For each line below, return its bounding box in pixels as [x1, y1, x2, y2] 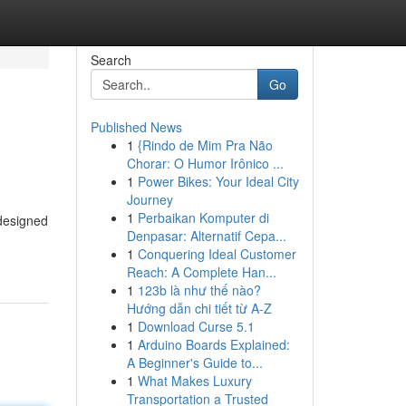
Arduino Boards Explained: [137, 335, 290, 353]
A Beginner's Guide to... [126, 353, 263, 372]
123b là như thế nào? [137, 281, 261, 299]
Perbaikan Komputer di [137, 208, 269, 227]
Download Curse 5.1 [137, 317, 255, 335]
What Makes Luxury [137, 372, 252, 390]
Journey [126, 190, 173, 208]
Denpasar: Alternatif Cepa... [126, 227, 286, 245]
